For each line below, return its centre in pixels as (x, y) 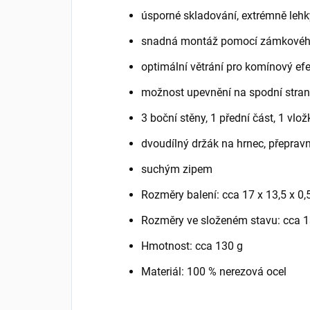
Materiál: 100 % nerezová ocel (214, 271)
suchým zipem (177, 169)
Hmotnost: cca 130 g (192, 246)
